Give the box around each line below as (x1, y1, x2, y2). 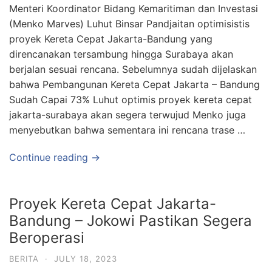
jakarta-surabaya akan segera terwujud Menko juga (9, 109, 246, 121)
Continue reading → (9, 151, 100, 163)
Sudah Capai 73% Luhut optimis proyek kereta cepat (9, 93, 252, 106)
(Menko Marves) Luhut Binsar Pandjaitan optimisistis (9, 18, 250, 30)
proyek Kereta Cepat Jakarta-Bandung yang (9, 33, 212, 45)
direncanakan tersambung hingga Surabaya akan (9, 48, 233, 60)
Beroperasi (9, 229, 84, 246)
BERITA (9, 254, 39, 263)
